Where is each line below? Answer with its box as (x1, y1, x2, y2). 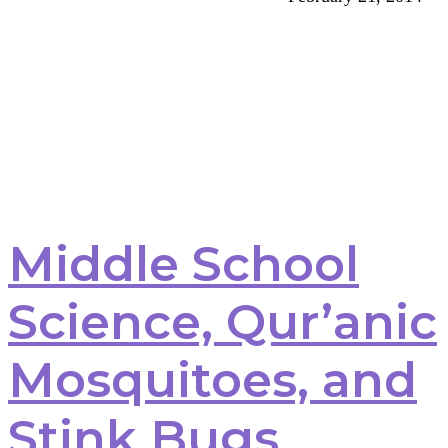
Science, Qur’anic (8, 292, 437, 351)
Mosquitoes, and (8, 350, 417, 409)
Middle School (8, 234, 359, 293)
